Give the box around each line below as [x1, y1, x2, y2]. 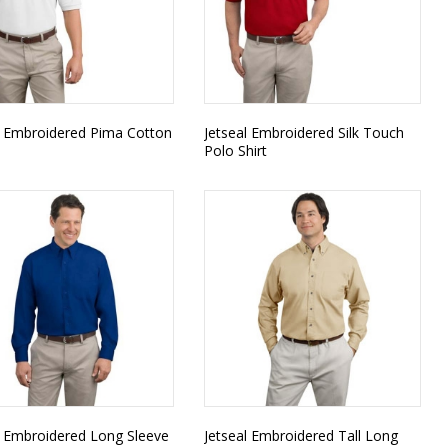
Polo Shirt [203, 141, 267, 160]
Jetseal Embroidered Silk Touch [203, 123, 404, 142]
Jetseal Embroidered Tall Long [203, 426, 398, 445]
